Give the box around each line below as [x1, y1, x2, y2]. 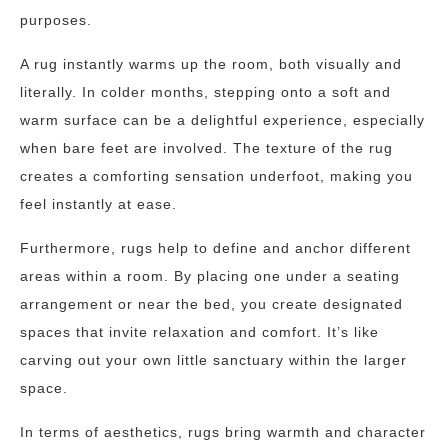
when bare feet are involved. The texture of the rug [20, 140, 393, 156]
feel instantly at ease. [20, 196, 177, 212]
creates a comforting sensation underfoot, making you [20, 168, 413, 184]
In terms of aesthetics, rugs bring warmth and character [20, 424, 426, 440]
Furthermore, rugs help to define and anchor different [20, 240, 411, 256]
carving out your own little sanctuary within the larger [20, 352, 407, 368]
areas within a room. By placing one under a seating [20, 268, 400, 284]
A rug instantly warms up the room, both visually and [20, 56, 402, 72]
